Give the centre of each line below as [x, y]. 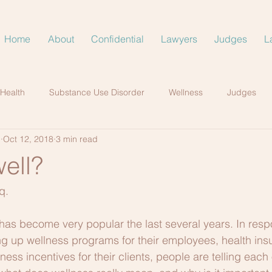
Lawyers [179, 39]
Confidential [117, 39]
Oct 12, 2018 [28, 139]
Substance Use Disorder [97, 92]
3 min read [77, 139]
